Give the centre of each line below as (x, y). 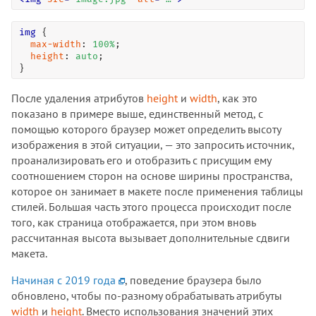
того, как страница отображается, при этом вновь (133, 222)
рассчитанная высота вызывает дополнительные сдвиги (151, 237)
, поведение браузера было (193, 280)
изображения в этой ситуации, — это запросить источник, (153, 144)
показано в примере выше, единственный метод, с (137, 113)
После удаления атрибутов (79, 98)
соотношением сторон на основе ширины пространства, (152, 175)
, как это (237, 98)
